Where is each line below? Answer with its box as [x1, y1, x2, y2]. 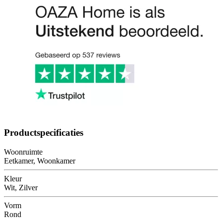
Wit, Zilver [4, 183, 38, 192]
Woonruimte [4, 147, 43, 156]
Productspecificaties [4, 127, 83, 138]
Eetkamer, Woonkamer [4, 156, 75, 165]
